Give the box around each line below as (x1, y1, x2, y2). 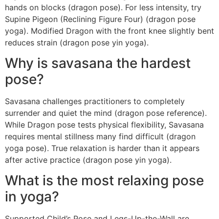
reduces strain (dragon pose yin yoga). (5, 37, 149, 47)
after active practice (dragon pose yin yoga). (5, 155, 172, 165)
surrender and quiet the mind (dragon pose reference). (5, 108, 207, 118)
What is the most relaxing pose (5, 172, 204, 189)
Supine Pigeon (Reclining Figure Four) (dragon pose (5, 14, 196, 24)
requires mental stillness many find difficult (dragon (5, 131, 196, 142)
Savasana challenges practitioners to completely (5, 96, 185, 107)
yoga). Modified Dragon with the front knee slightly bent (5, 25, 214, 36)
